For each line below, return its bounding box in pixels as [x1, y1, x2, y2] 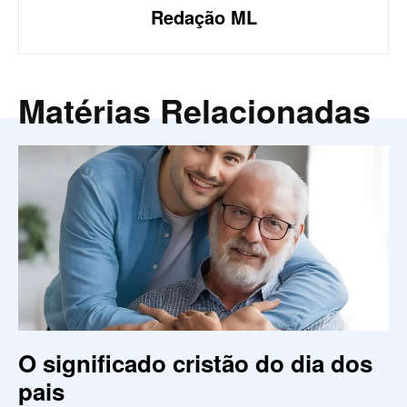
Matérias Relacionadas [18, 86, 371, 134]
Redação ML [150, 4, 257, 31]
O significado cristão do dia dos [18, 346, 372, 381]
